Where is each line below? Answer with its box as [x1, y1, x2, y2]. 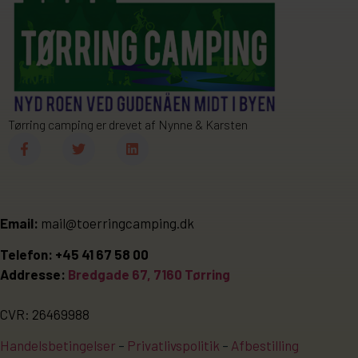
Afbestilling [231, 337, 299, 354]
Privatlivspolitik [127, 337, 220, 354]
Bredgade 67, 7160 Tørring [68, 266, 230, 283]
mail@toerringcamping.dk [38, 214, 194, 231]
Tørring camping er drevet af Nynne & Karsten [8, 116, 248, 132]
